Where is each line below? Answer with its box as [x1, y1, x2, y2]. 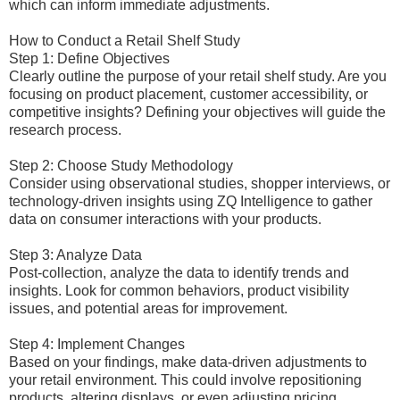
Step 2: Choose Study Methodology [9, 158, 233, 173]
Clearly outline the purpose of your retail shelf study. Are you [9, 69, 387, 84]
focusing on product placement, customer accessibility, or [9, 87, 368, 102]
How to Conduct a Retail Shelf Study [9, 33, 240, 48]
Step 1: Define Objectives [9, 51, 170, 66]
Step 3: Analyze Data [9, 247, 142, 262]
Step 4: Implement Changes [9, 337, 185, 352]
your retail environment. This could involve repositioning [9, 372, 362, 387]
